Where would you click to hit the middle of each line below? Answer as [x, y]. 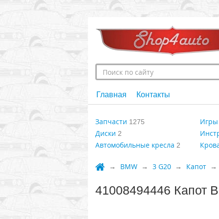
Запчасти [111, 121]
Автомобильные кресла [135, 145]
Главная [111, 95]
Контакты [153, 95]
